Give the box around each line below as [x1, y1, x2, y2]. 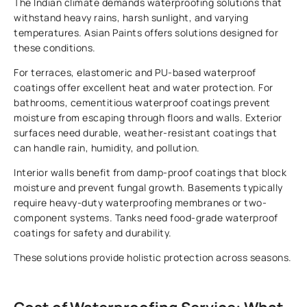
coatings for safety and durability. [14, 226, 172, 240]
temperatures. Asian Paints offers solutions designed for [14, 26, 279, 40]
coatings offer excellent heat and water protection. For [14, 81, 273, 95]
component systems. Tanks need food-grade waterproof [14, 211, 278, 225]
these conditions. [14, 41, 96, 55]
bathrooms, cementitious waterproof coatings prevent [14, 96, 271, 110]
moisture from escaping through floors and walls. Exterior [14, 111, 282, 125]
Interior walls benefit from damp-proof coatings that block [14, 166, 287, 180]
